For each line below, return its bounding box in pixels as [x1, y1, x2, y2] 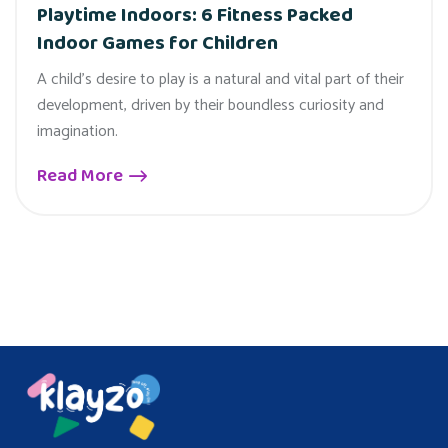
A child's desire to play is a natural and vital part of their [37, 65, 404, 93]
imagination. [37, 117, 118, 145]
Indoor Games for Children [37, 26, 278, 59]
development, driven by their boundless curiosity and [37, 91, 384, 119]
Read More [37, 161, 127, 190]
